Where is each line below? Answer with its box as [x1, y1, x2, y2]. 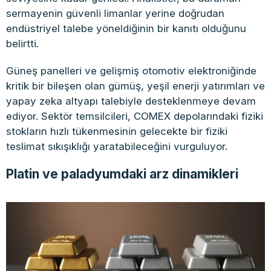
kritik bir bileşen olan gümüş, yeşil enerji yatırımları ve [6, 79, 265, 92]
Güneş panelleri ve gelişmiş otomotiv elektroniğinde [6, 64, 256, 77]
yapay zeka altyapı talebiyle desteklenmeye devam [6, 94, 256, 107]
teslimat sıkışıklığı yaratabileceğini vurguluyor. [6, 140, 227, 152]
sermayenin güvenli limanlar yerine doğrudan [6, 7, 224, 19]
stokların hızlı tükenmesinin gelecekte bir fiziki [6, 125, 227, 137]
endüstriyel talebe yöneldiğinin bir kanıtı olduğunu [6, 22, 246, 34]
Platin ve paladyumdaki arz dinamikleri [6, 166, 238, 181]
